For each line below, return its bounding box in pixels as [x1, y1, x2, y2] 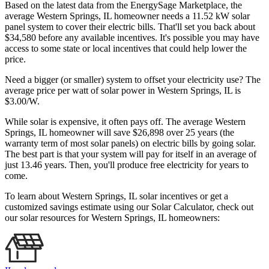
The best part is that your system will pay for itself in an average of [5, 149, 256, 160]
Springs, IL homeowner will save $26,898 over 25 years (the [5, 127, 234, 138]
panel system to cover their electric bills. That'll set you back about [5, 22, 255, 32]
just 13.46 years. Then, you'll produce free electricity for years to [5, 160, 249, 171]
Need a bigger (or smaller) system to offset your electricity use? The [5, 74, 261, 85]
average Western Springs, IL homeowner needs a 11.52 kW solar [5, 11, 250, 22]
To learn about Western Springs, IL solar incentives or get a [5, 191, 228, 202]
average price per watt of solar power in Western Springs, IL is [5, 85, 241, 96]
